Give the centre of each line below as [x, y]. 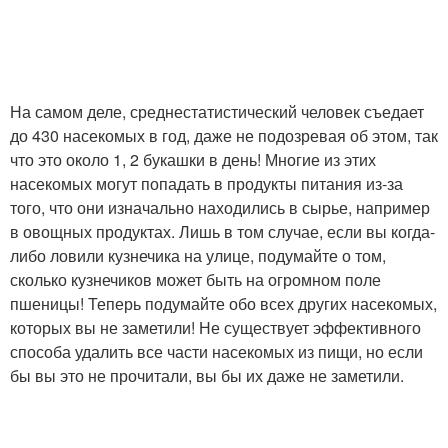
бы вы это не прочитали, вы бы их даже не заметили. [207, 375]
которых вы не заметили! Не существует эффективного [215, 327]
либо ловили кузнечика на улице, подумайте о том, [198, 255]
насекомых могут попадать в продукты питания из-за [206, 183]
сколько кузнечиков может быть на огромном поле [195, 279]
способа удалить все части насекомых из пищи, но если [216, 351]
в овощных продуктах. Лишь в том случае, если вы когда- [222, 231]
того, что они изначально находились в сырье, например [220, 207]
